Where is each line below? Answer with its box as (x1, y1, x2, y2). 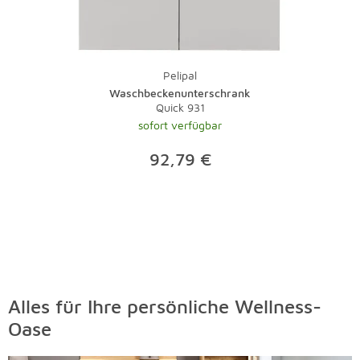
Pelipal (163, 68, 197, 82)
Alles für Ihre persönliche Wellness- (8, 295, 321, 317)
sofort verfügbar (138, 118, 222, 132)
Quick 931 (155, 100, 205, 114)
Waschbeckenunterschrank (109, 86, 251, 100)
